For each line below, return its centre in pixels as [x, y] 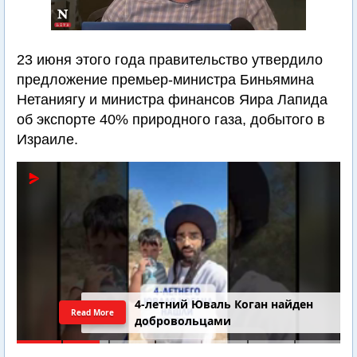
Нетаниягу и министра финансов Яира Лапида [172, 100]
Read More [92, 312]
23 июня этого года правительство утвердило [170, 60]
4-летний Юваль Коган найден [224, 304]
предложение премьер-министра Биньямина [165, 80]
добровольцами [183, 321]
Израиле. [47, 139]
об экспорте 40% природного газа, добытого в [171, 120]
